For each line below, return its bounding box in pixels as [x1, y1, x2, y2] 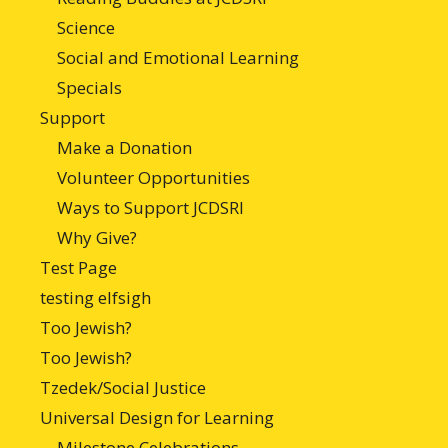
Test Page [40, 255, 117, 279]
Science [57, 15, 115, 39]
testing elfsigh [40, 285, 151, 309]
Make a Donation [57, 135, 192, 159]
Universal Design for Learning [40, 405, 274, 429]
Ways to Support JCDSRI [57, 195, 244, 219]
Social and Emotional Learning [57, 45, 299, 69]
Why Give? [57, 225, 137, 249]
